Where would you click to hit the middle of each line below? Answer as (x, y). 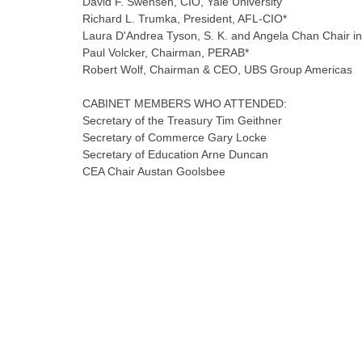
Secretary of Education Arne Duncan (175, 155)
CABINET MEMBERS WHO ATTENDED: (185, 104)
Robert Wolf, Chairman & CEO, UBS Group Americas (217, 70)
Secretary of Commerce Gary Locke (175, 138)
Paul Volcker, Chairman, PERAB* (166, 53)
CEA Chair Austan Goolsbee (154, 172)
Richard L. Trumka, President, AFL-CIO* (185, 19)
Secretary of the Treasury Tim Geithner (182, 121)
